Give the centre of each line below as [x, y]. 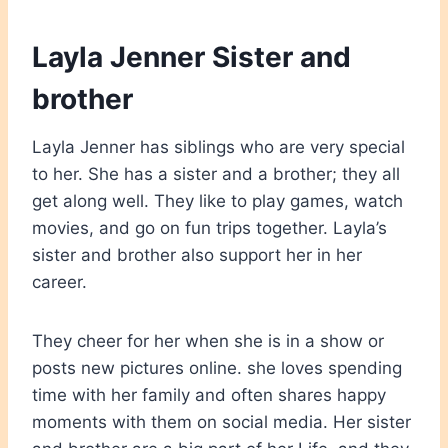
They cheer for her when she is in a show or [208, 340]
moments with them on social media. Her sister [221, 421]
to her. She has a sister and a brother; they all [216, 173]
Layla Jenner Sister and [191, 56]
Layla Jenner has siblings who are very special [218, 146]
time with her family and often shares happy [209, 394]
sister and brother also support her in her [197, 254]
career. [59, 281]
